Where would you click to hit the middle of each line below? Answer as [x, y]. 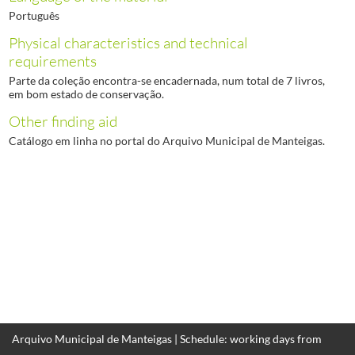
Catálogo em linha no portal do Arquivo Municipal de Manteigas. [166, 141]
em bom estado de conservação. [86, 94]
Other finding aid [63, 122]
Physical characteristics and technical [128, 43]
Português [34, 16]
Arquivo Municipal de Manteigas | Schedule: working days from [167, 338]
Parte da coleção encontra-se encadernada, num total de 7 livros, [166, 80]
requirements [52, 61]
